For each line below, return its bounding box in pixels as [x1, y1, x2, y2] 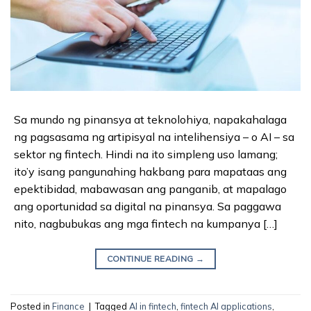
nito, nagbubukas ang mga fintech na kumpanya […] [14, 216, 278, 230]
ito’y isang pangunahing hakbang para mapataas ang [14, 164, 287, 178]
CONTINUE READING [106, 253, 196, 264]
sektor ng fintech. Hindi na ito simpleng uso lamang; [14, 146, 278, 161]
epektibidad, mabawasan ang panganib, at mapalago [14, 181, 287, 196]
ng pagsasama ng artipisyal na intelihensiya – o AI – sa [14, 129, 294, 144]
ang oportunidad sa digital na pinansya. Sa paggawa [14, 199, 281, 213]
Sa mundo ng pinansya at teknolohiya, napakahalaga [14, 112, 287, 126]
